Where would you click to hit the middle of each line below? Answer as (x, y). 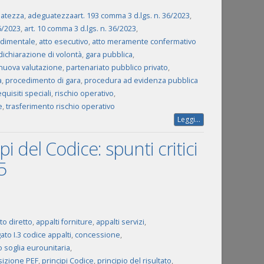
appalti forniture (64, 222)
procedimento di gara (43, 80)
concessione (97, 235)
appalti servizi (120, 222)
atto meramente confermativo (144, 42)
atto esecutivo (63, 42)
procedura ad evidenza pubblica (141, 80)
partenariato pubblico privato (117, 67)
